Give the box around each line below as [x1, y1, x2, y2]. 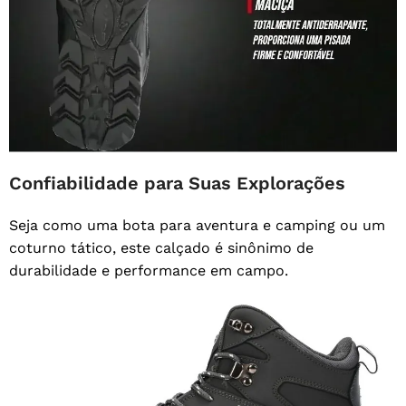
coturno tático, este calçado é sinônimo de [9, 238, 314, 256]
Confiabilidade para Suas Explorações [9, 171, 345, 194]
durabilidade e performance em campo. [9, 261, 288, 279]
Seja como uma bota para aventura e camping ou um [9, 216, 385, 234]
